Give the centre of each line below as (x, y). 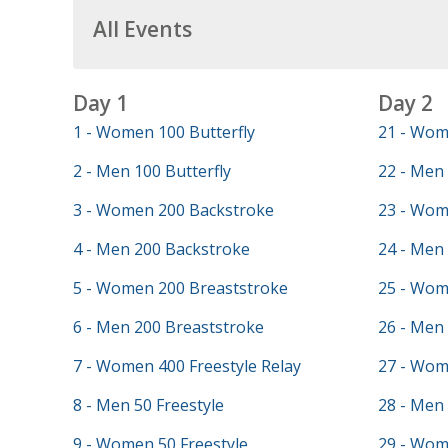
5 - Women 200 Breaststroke (180, 288)
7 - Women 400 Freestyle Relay (186, 366)
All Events (142, 29)
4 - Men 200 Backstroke (161, 249)
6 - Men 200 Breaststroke (168, 327)
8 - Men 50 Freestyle (148, 405)
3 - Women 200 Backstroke (173, 210)
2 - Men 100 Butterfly (151, 171)
